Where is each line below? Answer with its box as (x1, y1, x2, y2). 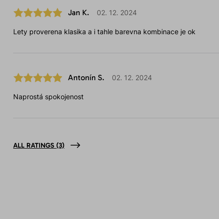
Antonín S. (67, 73, 104, 83)
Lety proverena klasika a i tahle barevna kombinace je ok (13, 27, 196, 36)
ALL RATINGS (13, 141, 56, 150)
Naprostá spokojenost (13, 92, 84, 101)
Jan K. (67, 8, 89, 18)
